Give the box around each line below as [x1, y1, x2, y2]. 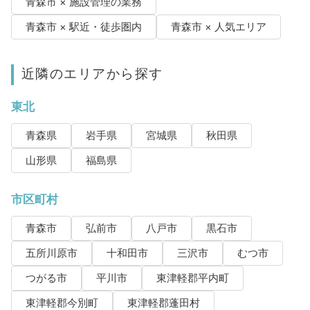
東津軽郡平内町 [156, 272, 229, 285]
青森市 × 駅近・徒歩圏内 [25, 21, 142, 34]
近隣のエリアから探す [21, 65, 163, 82]
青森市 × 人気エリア [170, 21, 266, 34]
